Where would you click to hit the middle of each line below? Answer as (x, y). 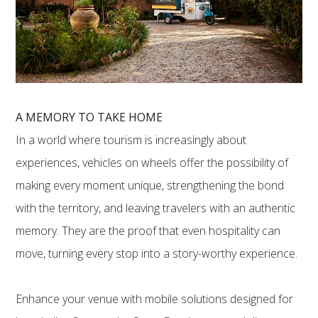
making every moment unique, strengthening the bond (150, 186)
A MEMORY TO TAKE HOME (89, 117)
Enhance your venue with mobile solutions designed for (155, 299)
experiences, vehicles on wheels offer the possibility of (152, 163)
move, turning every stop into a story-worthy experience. (157, 254)
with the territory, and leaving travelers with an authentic (156, 208)
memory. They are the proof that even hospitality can (148, 231)
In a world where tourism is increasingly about (131, 140)
